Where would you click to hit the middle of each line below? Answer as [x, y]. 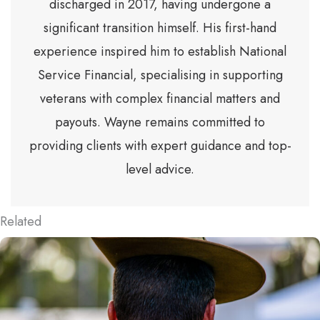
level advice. [160, 169]
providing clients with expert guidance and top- [160, 145]
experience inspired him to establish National [160, 51]
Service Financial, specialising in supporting [160, 75]
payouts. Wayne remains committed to [160, 122]
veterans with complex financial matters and [160, 98]
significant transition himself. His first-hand [160, 27]
